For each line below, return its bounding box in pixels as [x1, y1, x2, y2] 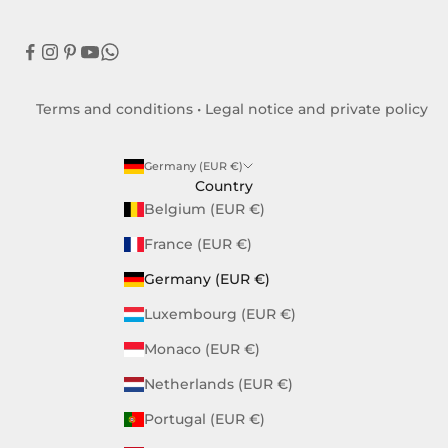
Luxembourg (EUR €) [143, 305, 296, 324]
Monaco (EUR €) [143, 340, 260, 359]
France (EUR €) [143, 235, 252, 254]
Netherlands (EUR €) [143, 375, 293, 394]
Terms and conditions [36, 100, 193, 119]
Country [195, 177, 253, 196]
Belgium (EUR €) [143, 200, 265, 219]
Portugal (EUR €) [143, 410, 265, 429]
